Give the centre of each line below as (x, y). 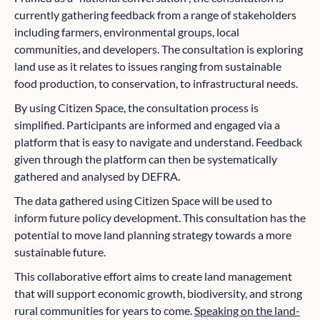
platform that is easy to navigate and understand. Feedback (158, 142)
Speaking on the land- (247, 311)
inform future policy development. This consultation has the (160, 218)
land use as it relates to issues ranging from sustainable (148, 66)
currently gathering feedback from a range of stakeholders (155, 15)
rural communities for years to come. (104, 311)
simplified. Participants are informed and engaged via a (147, 125)
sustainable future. (60, 252)
